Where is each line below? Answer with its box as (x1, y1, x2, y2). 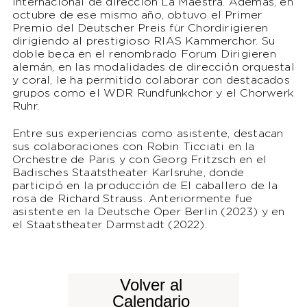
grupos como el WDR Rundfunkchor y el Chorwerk (12, 88, 294, 99)
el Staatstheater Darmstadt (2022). (12, 219, 207, 230)
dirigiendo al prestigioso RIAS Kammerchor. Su (12, 36, 275, 47)
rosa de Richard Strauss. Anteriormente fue (12, 193, 253, 204)
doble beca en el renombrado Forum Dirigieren (12, 49, 276, 60)
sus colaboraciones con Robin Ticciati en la (12, 141, 255, 152)
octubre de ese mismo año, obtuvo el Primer (12, 10, 262, 21)
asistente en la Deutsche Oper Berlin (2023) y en (12, 206, 285, 217)
